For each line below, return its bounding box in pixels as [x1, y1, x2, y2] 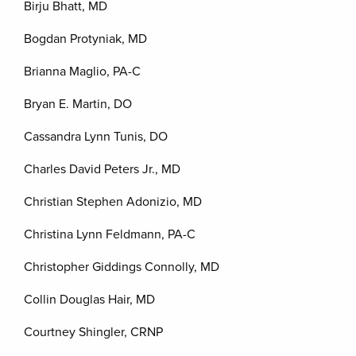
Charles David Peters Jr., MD [24, 161, 180, 177]
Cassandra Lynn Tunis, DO [24, 129, 168, 145]
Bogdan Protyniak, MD [24, 31, 147, 47]
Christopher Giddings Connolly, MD [24, 259, 219, 275]
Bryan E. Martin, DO [24, 96, 132, 112]
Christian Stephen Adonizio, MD [24, 194, 202, 210]
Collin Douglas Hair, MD [24, 292, 155, 308]
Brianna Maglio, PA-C [24, 64, 141, 79]
